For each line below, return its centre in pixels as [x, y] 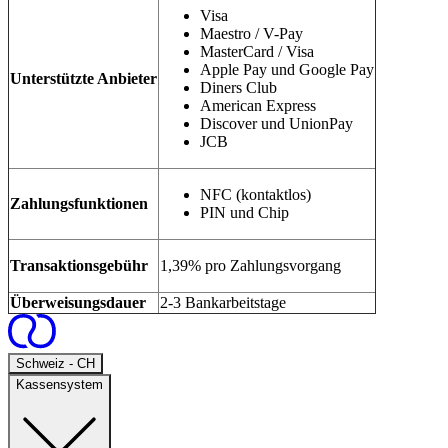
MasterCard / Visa [257, 52]
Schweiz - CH [55, 364]
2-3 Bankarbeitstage [223, 303]
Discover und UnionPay [276, 124]
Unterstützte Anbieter [83, 79]
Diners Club [238, 88]
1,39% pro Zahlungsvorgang [250, 266]
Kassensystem [59, 385]
